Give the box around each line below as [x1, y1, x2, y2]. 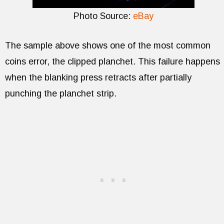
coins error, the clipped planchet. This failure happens [5, 56, 220, 67]
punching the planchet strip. [5, 88, 116, 99]
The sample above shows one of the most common [5, 40, 210, 51]
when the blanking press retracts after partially [5, 72, 191, 83]
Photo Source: [73, 11, 133, 21]
